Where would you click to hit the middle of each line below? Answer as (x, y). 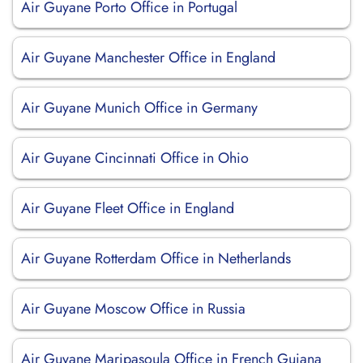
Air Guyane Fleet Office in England (128, 208)
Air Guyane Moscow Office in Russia (133, 309)
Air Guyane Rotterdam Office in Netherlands (156, 258)
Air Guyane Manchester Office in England (148, 58)
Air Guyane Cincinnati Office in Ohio (135, 158)
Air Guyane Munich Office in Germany (139, 108)
